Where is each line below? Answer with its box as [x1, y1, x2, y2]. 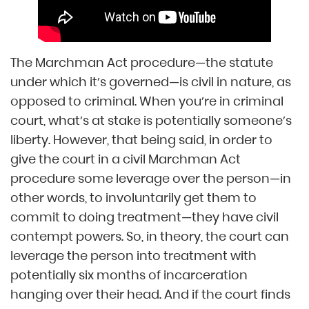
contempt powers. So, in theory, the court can [10, 228, 289, 245]
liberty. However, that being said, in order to [10, 131, 272, 148]
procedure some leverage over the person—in [10, 170, 291, 187]
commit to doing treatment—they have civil [10, 208, 279, 226]
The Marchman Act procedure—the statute [10, 54, 273, 71]
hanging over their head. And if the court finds [10, 286, 290, 303]
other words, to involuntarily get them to [10, 189, 257, 206]
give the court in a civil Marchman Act [10, 150, 241, 168]
